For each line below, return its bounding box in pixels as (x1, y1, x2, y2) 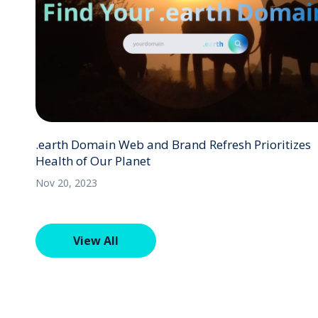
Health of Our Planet (35, 152, 150, 169)
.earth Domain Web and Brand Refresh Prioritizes (35, 136, 311, 153)
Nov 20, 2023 (35, 175, 97, 190)
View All (73, 232, 119, 248)
